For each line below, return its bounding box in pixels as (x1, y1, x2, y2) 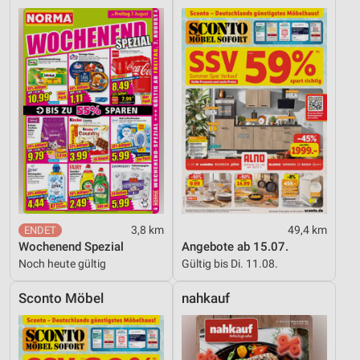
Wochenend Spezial (18, 239, 124, 254)
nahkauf (182, 290, 230, 306)
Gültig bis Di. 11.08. (182, 256, 278, 270)
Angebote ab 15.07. (182, 239, 288, 254)
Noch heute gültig (18, 256, 106, 270)
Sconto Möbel (18, 290, 104, 306)
